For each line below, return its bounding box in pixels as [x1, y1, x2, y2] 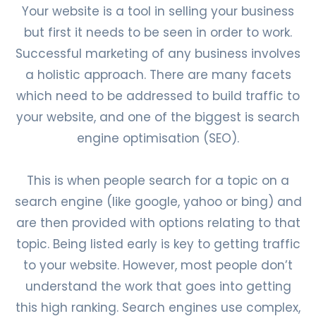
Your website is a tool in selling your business [22, 3, 294, 20]
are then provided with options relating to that [16, 214, 300, 231]
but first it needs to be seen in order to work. [24, 24, 292, 41]
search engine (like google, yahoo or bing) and [14, 193, 302, 210]
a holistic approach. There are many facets [25, 66, 291, 83]
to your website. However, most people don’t [23, 257, 293, 274]
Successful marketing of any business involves [16, 45, 300, 62]
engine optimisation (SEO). [77, 130, 239, 147]
